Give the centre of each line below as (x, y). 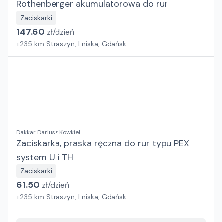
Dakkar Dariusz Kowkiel (48, 132)
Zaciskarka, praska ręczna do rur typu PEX (103, 143)
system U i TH (45, 157)
